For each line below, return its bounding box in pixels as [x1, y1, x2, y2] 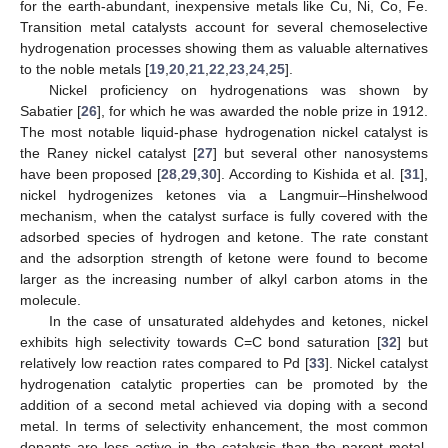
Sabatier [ [20, 103, 82, 120]
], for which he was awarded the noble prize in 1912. [97, 103, 429, 120]
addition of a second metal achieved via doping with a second [20, 397, 428, 414]
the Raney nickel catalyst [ [20, 145, 197, 162]
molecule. [20, 292, 81, 309]
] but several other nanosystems [213, 145, 428, 162]
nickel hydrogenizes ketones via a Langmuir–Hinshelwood [20, 187, 428, 204]
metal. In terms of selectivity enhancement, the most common [20, 418, 428, 435]
